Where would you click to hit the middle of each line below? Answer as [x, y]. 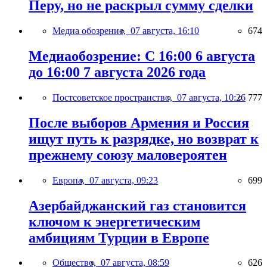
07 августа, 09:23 [124, 180]
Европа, [71, 180]
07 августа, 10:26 [211, 97]
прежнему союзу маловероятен [128, 155]
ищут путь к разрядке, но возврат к [144, 139]
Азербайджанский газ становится [137, 205]
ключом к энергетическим [114, 221]
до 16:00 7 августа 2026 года [117, 72]
